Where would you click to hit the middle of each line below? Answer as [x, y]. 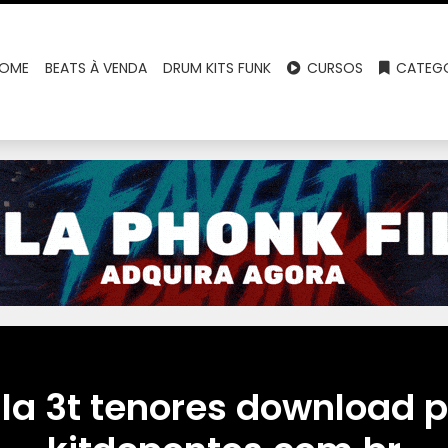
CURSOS [333, 68]
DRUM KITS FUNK [217, 68]
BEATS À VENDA [96, 68]
